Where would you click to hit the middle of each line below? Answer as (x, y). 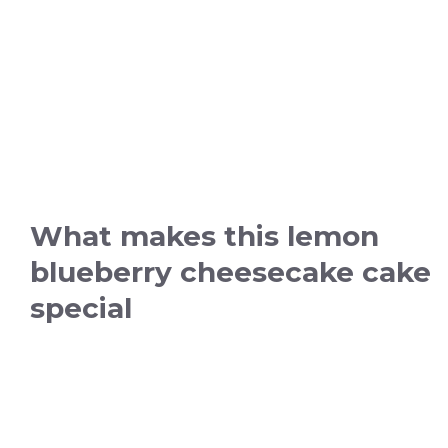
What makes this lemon (204, 236)
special (81, 308)
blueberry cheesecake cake (230, 272)
